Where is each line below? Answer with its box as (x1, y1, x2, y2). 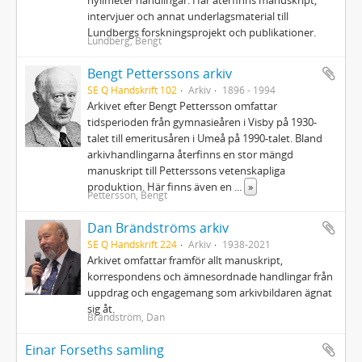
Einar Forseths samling (25, 341, 164, 359)
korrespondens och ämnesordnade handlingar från (87, 269, 334, 284)
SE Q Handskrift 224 (87, 238, 178, 250)
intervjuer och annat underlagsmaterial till (87, 9, 289, 23)
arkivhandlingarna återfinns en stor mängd (87, 147, 294, 162)
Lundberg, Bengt (87, 34, 162, 47)
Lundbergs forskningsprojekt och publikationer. (87, 25, 317, 40)
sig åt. (87, 301, 116, 316)
